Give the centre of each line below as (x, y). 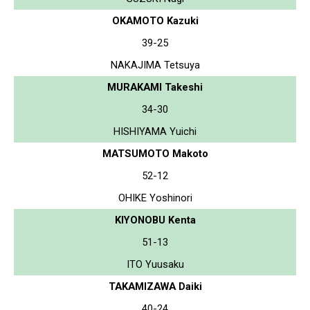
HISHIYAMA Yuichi (155, 131)
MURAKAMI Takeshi (155, 87)
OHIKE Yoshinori (155, 198)
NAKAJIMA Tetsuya (155, 65)
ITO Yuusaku (155, 264)
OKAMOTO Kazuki (155, 20)
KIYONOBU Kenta (155, 220)
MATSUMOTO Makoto (155, 153)
